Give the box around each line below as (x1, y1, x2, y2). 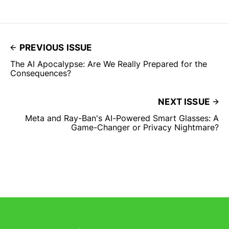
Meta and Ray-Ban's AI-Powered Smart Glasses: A (25, 113, 219, 124)
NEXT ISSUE (158, 97, 210, 107)
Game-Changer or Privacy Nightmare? (71, 122, 219, 133)
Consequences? (10, 68, 71, 79)
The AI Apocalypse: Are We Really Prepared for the (10, 59, 207, 70)
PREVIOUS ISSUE (19, 42, 92, 53)
